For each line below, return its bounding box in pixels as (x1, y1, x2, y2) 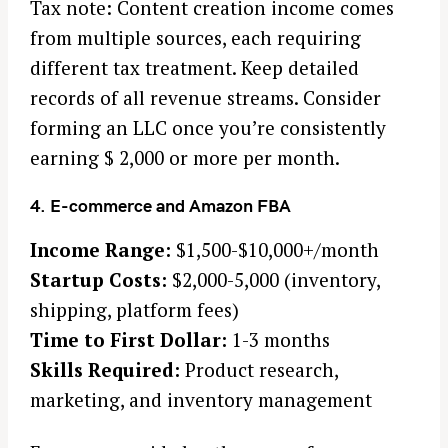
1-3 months (227, 327, 330, 353)
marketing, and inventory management (30, 387, 372, 413)
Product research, (180, 357, 338, 383)
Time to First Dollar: (30, 327, 227, 353)
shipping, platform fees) (30, 297, 239, 323)
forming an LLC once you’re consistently (30, 114, 386, 140)
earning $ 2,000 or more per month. (30, 144, 340, 170)
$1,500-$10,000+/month (171, 237, 379, 263)
